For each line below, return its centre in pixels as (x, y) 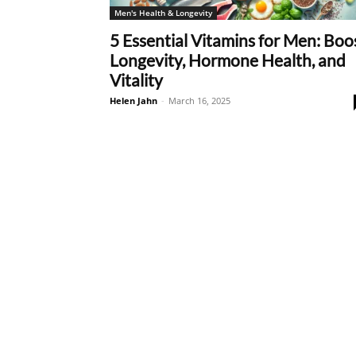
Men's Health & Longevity (163, 13)
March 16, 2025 (199, 101)
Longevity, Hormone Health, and (228, 60)
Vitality (136, 80)
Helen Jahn (133, 101)
